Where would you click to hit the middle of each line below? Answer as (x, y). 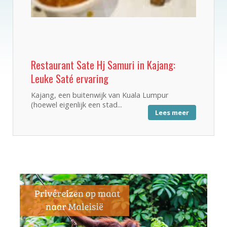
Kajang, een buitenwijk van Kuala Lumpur (100, 95)
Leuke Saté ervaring (70, 78)
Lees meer (172, 112)
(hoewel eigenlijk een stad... (77, 104)
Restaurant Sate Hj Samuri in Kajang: (103, 64)
